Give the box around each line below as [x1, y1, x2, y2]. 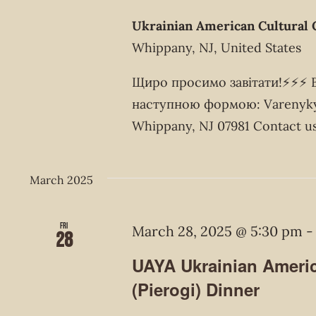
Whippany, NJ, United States [132, 39, 302, 56]
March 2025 [30, 172, 93, 187]
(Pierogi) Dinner [132, 276, 260, 301]
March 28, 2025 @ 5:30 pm [132, 221, 303, 240]
